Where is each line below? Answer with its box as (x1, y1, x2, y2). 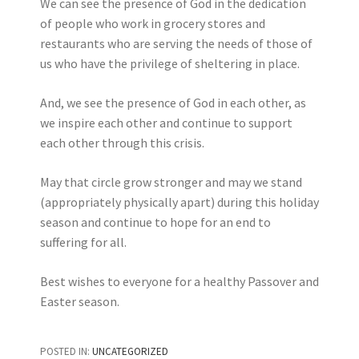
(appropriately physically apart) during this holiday (40, 194, 319, 210)
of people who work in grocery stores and (40, 15, 265, 31)
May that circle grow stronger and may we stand (40, 174, 302, 190)
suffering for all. (40, 234, 127, 250)
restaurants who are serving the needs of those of (40, 35, 313, 51)
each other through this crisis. (40, 135, 204, 151)
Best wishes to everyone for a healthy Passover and (40, 273, 319, 289)
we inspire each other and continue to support (40, 115, 292, 131)
